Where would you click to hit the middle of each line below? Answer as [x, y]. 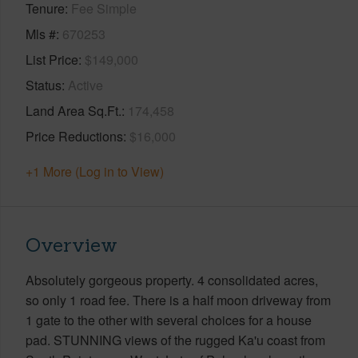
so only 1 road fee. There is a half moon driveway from [178, 300]
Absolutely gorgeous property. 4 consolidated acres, [172, 280]
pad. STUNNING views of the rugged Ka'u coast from [175, 340]
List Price [52, 59]
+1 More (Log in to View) [95, 171]
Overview [72, 245]
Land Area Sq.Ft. [74, 110]
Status [44, 85]
